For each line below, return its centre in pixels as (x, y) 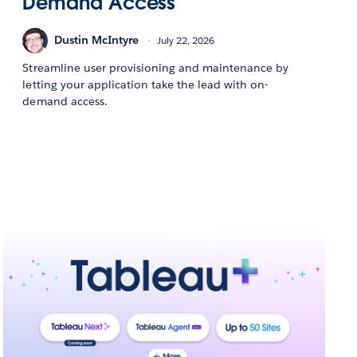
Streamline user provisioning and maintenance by (156, 67)
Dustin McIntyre (97, 40)
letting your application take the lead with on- (145, 84)
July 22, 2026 (186, 41)
